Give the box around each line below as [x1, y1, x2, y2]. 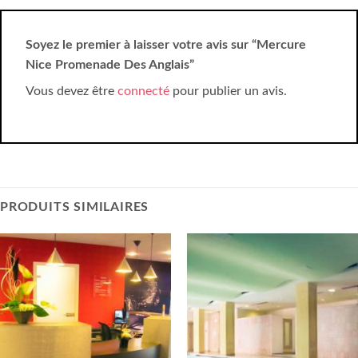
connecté [117, 85, 169, 98]
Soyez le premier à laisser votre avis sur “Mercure [26, 38, 306, 52]
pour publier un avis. [169, 85, 287, 98]
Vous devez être [26, 85, 117, 98]
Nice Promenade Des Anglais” [26, 58, 197, 72]
